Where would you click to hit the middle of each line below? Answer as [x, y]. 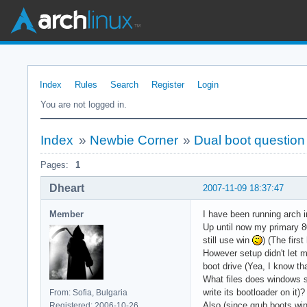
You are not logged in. [84, 105]
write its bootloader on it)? [254, 292]
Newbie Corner [134, 140]
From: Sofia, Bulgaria [88, 292]
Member [66, 214]
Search [124, 85]
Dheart [67, 188]
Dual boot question [250, 140]
